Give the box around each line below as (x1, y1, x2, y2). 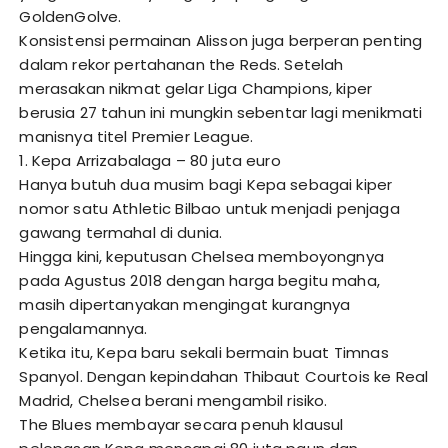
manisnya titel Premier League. (19, 126, 253, 148)
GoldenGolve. (19, 6, 122, 28)
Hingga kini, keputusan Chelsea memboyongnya (19, 246, 384, 268)
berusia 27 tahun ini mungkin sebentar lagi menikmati (19, 102, 423, 124)
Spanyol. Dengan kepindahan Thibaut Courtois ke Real (19, 366, 429, 388)
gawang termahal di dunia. (19, 222, 223, 244)
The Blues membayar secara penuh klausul (19, 414, 344, 436)
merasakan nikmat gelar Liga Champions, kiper (19, 78, 373, 100)
